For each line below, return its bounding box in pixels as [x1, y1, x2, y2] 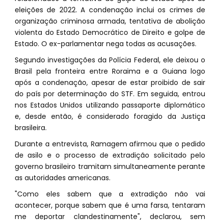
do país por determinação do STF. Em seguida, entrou [15, 89, 205, 99]
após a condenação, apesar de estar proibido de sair [15, 78, 205, 87]
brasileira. [15, 123, 47, 133]
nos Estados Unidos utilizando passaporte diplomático [15, 100, 205, 110]
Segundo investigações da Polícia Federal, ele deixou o [15, 55, 205, 65]
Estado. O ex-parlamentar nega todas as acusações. [15, 39, 196, 49]
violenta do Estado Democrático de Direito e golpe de [15, 27, 205, 37]
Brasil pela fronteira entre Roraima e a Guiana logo [15, 66, 205, 76]
